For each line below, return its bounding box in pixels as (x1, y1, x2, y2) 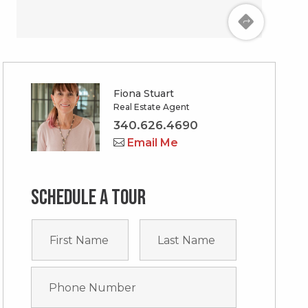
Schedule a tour (31, 185, 146, 211)
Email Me (124, 136, 179, 150)
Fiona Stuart (113, 87, 175, 100)
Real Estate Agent (113, 102, 190, 113)
